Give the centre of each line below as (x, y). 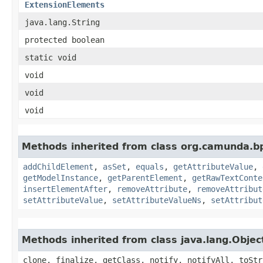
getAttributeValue (213, 166)
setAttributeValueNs (157, 200)
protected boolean (65, 40)
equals (150, 166)
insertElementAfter (65, 189)
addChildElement (58, 166)
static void (50, 57)
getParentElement (145, 178)
